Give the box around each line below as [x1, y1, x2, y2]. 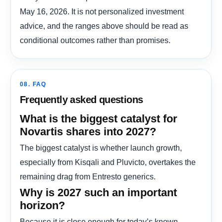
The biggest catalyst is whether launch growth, [20, 143, 182, 152]
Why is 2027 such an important [20, 186, 177, 199]
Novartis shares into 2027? [20, 125, 156, 138]
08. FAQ [20, 81, 47, 87]
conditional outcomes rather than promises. [20, 35, 170, 45]
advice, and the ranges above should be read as [20, 21, 188, 30]
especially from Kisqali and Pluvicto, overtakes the [20, 157, 196, 166]
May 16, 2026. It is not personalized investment [20, 6, 184, 16]
